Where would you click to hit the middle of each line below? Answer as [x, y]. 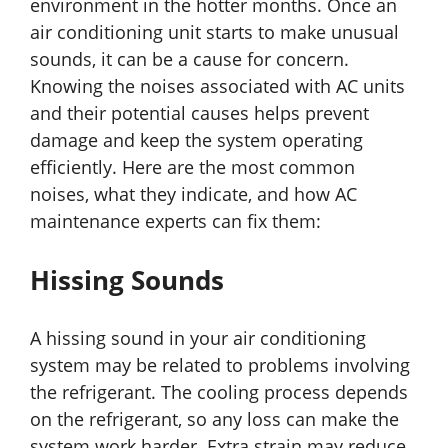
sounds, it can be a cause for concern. [189, 59]
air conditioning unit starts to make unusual [214, 32]
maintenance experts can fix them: [175, 221]
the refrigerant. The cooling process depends [219, 392]
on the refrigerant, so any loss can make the [214, 419]
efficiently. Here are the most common [192, 167]
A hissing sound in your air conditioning [198, 338]
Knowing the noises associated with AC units [217, 86]
